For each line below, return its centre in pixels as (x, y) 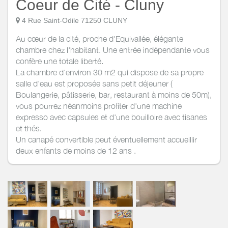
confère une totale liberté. (60, 61)
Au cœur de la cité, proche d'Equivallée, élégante (99, 39)
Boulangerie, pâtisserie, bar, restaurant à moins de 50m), (114, 95)
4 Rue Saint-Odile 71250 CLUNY (75, 21)
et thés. (29, 129)
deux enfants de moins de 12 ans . (76, 151)
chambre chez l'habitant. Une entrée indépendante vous (113, 50)
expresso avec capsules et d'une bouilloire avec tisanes (111, 117)
